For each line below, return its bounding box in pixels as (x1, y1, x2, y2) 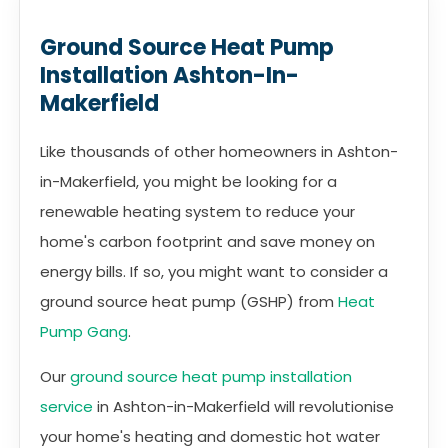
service (40, 396, 93, 417)
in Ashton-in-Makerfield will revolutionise (93, 396, 394, 417)
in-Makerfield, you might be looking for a (40, 171, 337, 192)
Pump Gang (40, 321, 128, 342)
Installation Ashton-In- (40, 60, 299, 91)
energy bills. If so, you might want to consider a (40, 261, 388, 282)
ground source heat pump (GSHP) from (40, 291, 338, 312)
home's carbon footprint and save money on (40, 231, 375, 252)
